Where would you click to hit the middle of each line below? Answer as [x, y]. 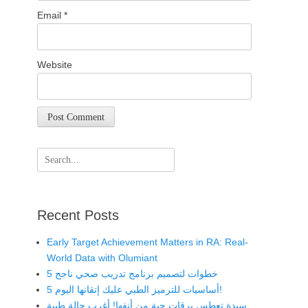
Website [55, 65]
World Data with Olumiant [102, 257]
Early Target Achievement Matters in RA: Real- [147, 242]
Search [52, 154]
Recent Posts [78, 215]
